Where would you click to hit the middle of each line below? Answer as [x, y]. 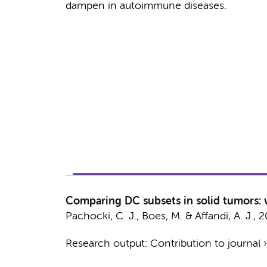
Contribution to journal [205, 244]
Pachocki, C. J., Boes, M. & [130, 216]
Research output [105, 244]
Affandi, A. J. [224, 216]
